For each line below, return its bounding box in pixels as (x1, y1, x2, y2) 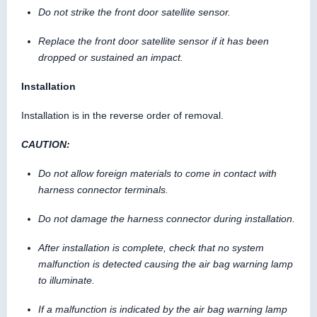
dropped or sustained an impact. (38, 51, 183, 63)
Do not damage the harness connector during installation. (38, 212, 295, 224)
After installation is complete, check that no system (38, 241, 264, 253)
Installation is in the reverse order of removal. (21, 109, 224, 121)
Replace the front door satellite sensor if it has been (38, 35, 269, 47)
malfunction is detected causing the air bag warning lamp (38, 258, 293, 270)
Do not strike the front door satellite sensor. (38, 6, 231, 18)
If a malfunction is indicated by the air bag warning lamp (38, 303, 287, 315)
